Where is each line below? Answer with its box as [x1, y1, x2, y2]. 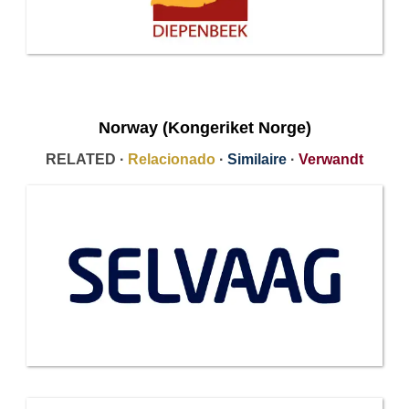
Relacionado [128, 152, 215, 168]
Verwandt [299, 152, 363, 168]
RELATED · [46, 152, 128, 168]
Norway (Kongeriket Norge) [98, 119, 311, 138]
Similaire [227, 152, 287, 168]
